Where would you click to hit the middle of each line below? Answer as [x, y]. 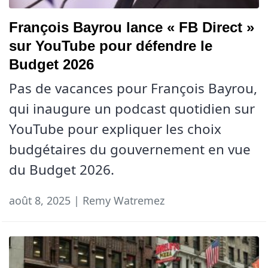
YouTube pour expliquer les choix [115, 129]
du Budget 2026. [62, 170]
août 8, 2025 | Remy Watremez [87, 201]
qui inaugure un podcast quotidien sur [132, 109]
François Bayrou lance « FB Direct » [132, 28]
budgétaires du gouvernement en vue [130, 150]
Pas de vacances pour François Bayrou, [133, 89]
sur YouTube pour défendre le [111, 46]
